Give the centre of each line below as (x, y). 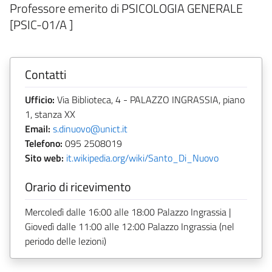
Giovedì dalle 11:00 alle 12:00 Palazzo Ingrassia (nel (130, 226)
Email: (38, 128)
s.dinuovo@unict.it (90, 128)
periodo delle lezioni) (66, 241)
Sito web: (44, 158)
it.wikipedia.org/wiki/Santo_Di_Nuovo (142, 158)
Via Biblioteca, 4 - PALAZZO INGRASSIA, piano (150, 99)
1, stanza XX (50, 114)
